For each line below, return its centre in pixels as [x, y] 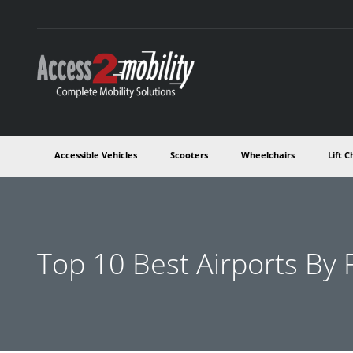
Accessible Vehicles [96, 155]
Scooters [189, 155]
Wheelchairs [268, 155]
